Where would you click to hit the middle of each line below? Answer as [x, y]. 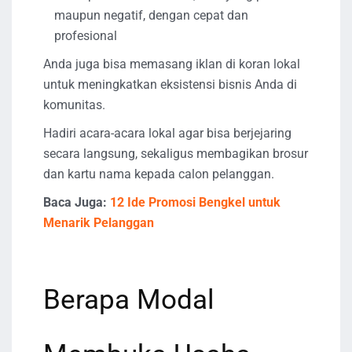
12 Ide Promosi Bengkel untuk [195, 202]
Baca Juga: [77, 202]
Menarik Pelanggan [99, 222]
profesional [86, 35]
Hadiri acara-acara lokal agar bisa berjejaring [167, 133]
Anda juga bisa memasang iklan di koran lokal [172, 64]
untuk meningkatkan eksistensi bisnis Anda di [170, 84]
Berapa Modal [129, 299]
